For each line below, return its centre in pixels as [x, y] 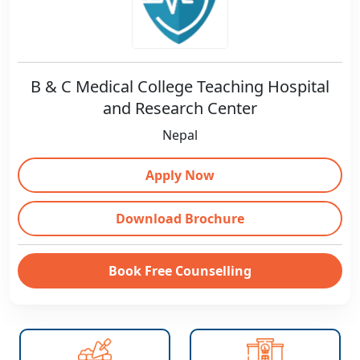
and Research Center [180, 108]
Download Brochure [180, 219]
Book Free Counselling [180, 271]
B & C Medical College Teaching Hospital [180, 86]
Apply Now [180, 175]
